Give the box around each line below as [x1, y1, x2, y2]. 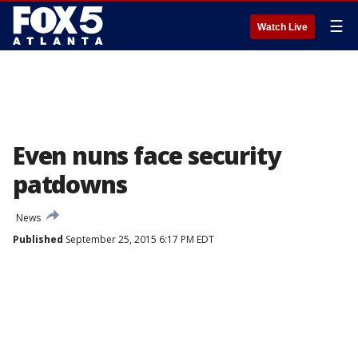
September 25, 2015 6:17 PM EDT [63, 233, 214, 246]
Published [13, 233, 63, 246]
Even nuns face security [13, 139, 280, 172]
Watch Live [257, 22, 308, 33]
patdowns [13, 168, 127, 201]
